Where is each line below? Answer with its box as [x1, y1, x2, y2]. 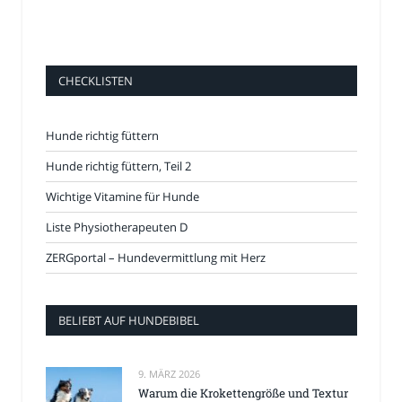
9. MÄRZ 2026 [138, 367, 200, 381]
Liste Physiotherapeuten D [46, 219, 188, 236]
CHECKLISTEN [58, 73, 133, 90]
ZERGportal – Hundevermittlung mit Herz [46, 249, 266, 267]
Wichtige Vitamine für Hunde [46, 188, 199, 205]
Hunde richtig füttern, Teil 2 [46, 158, 191, 175]
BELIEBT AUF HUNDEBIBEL [58, 312, 199, 329]
